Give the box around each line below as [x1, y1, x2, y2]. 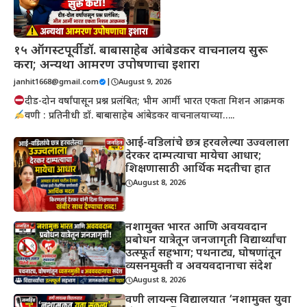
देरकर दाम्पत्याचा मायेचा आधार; [125, 149, 262, 164]
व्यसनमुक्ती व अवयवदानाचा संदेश [125, 259, 273, 274]
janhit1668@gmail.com [14, 77, 99, 87]
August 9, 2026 [119, 77, 171, 87]
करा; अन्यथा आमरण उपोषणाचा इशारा [14, 57, 199, 73]
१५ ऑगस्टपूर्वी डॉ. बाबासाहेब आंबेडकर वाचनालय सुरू [14, 42, 268, 59]
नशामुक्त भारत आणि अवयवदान [125, 220, 268, 235]
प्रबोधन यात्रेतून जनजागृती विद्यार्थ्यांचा [125, 233, 287, 248]
